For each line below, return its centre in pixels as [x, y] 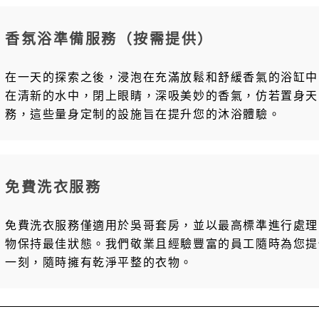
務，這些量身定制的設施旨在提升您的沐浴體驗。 [143, 114]
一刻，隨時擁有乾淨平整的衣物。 [99, 262]
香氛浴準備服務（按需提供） [109, 39]
